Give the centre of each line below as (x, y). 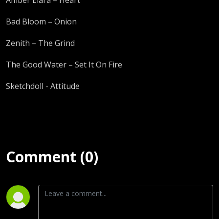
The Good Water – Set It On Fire (64, 64)
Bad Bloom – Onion (41, 21)
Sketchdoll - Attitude (43, 86)
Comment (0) (52, 156)
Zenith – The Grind (40, 43)
